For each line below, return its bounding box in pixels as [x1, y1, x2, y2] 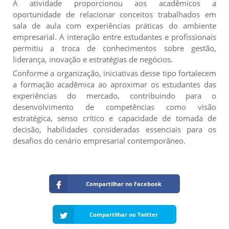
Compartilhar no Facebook [85, 179, 162, 188]
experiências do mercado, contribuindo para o [13, 90, 216, 101]
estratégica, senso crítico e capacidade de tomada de [13, 112, 216, 123]
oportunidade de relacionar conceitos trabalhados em [13, 9, 216, 19]
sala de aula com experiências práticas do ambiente [13, 20, 216, 31]
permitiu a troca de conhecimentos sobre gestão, [13, 42, 216, 53]
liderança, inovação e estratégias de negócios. [13, 54, 173, 64]
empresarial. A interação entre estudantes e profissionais [13, 31, 216, 42]
